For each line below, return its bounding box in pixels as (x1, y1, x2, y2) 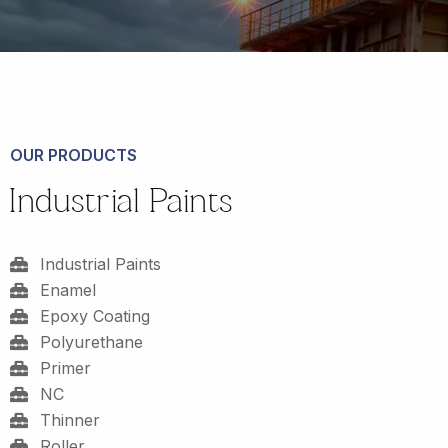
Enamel (40, 280, 96, 300)
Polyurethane (40, 332, 143, 352)
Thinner (40, 410, 100, 430)
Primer (40, 358, 91, 378)
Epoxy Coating (40, 306, 150, 326)
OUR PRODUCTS (10, 145, 137, 165)
